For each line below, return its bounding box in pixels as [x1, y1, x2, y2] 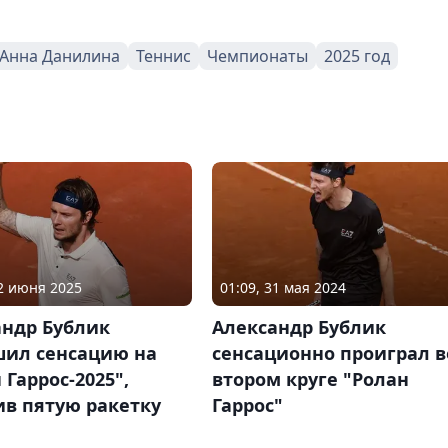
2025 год [324, 44, 390, 67]
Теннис [136, 44, 191, 67]
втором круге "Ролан [211, 366, 409, 391]
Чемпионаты [207, 44, 308, 67]
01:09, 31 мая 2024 [219, 277, 346, 297]
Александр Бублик [211, 314, 386, 339]
